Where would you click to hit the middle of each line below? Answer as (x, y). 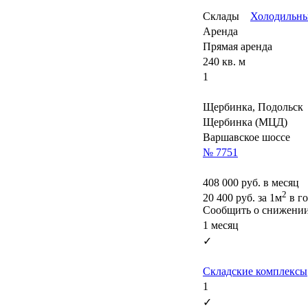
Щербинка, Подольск (253, 107)
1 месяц (221, 225)
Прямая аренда (238, 46)
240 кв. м (224, 61)
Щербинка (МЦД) (245, 122)
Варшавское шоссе (246, 137)
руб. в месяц (269, 182)
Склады (221, 16)
